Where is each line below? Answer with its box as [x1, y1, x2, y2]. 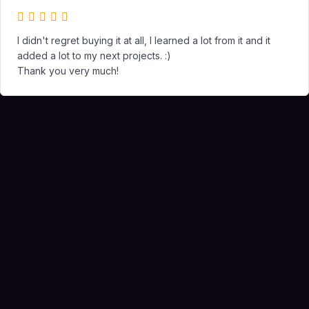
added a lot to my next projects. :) [17, 50, 171, 61]
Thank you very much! [17, 65, 119, 77]
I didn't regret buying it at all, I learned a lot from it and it [17, 34, 270, 46]
